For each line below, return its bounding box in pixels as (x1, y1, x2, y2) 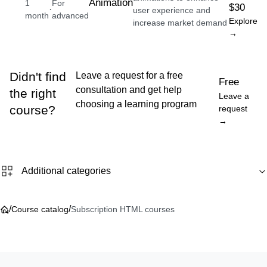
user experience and (133, 5, 211, 15)
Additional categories (21, 166, 111, 176)
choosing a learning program (75, 99, 197, 109)
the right (10, 86, 56, 100)
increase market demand (133, 18, 228, 27)
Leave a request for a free (75, 70, 183, 80)
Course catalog (11, 204, 69, 214)
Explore (229, 16, 257, 26)
